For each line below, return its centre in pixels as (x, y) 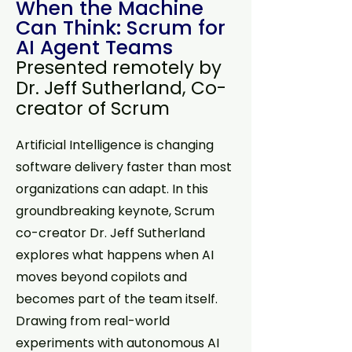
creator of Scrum (95, 108)
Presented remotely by (119, 68)
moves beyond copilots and (101, 277)
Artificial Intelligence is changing (115, 145)
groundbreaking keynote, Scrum (115, 211)
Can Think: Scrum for (121, 28)
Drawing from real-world (93, 321)
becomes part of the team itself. (117, 299)
